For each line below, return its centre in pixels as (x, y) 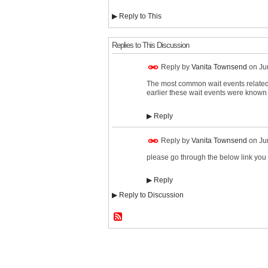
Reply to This (139, 16)
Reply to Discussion (150, 195)
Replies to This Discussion (150, 45)
